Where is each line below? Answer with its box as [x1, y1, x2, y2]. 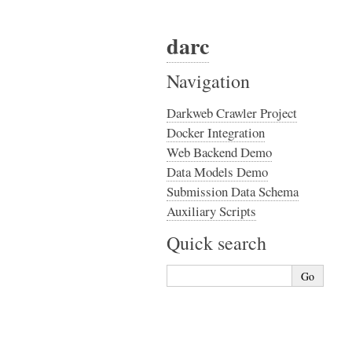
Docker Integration [167, 123, 265, 141]
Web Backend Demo [167, 143, 272, 161]
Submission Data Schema [167, 182, 299, 200]
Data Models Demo [167, 163, 268, 181]
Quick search [167, 230, 266, 255]
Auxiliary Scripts [167, 202, 256, 220]
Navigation [167, 68, 250, 93]
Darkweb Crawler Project [167, 104, 297, 122]
